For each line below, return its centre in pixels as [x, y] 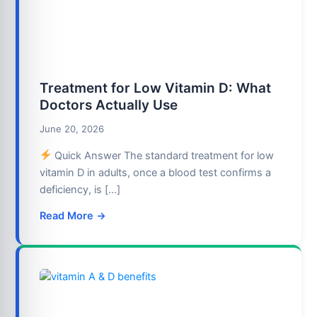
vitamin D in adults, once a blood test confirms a [156, 172]
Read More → [73, 216]
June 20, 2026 [72, 128]
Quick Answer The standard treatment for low [162, 155]
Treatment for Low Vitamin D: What [156, 88]
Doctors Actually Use [109, 105]
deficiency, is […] [80, 189]
